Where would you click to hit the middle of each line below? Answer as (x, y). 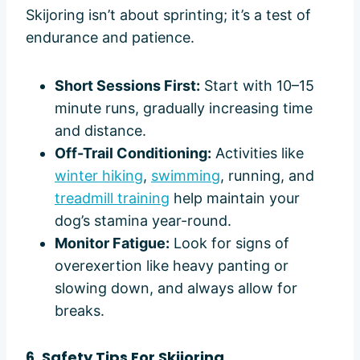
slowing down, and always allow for (176, 288)
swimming (186, 176)
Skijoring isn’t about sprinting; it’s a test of (168, 15)
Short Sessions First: (127, 86)
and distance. (100, 131)
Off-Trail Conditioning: (133, 153)
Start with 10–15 (257, 86)
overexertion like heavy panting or (172, 266)
